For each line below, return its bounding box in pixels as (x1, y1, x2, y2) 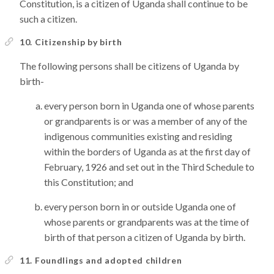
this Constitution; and (44, 176, 133, 188)
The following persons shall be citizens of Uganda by (20, 60, 239, 72)
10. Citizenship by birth (20, 37, 122, 47)
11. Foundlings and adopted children (20, 255, 182, 265)
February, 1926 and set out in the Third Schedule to (44, 161, 254, 172)
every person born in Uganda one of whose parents (44, 100, 254, 111)
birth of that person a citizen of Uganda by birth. (44, 231, 245, 243)
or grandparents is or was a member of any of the (44, 115, 247, 127)
